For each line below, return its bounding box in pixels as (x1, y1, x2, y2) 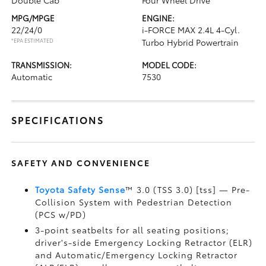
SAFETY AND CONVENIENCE (11, 157, 151, 169)
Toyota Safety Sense (35, 183, 126, 195)
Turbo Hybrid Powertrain (142, 36, 239, 48)
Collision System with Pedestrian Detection (35, 196, 233, 208)
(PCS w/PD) (35, 208, 87, 220)
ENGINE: (142, 12, 175, 23)
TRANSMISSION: (11, 59, 72, 70)
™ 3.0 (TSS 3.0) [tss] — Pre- (125, 183, 251, 195)
